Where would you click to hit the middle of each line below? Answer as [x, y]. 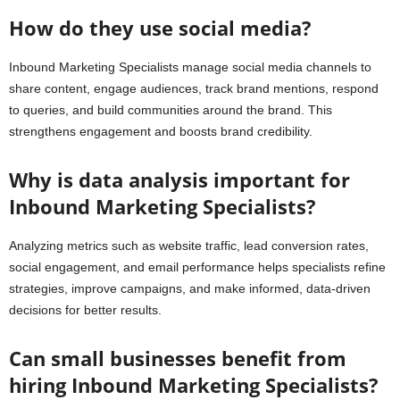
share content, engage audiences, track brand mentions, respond [194, 88]
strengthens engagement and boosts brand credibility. [161, 131]
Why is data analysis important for [179, 179]
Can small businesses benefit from [178, 358]
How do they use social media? [160, 27]
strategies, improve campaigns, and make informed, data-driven [190, 288]
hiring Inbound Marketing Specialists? [194, 384]
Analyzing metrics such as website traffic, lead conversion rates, [189, 245]
